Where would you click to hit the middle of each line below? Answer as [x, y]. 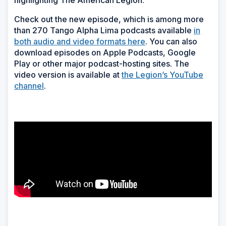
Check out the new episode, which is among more [109, 19]
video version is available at [68, 75]
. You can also [171, 42]
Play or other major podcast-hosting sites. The [102, 64]
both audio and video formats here [80, 42]
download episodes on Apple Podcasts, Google [105, 53]
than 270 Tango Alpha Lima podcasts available [104, 31]
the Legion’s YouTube [162, 75]
